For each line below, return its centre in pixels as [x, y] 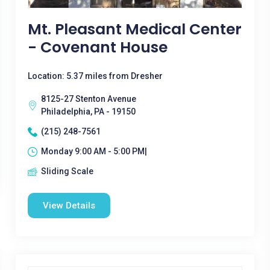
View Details [69, 206]
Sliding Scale [67, 171]
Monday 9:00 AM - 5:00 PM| [94, 151]
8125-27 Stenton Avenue [88, 99]
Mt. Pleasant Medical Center [134, 29]
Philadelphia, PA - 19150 [88, 111]
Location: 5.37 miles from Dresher [95, 76]
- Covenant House [97, 47]
